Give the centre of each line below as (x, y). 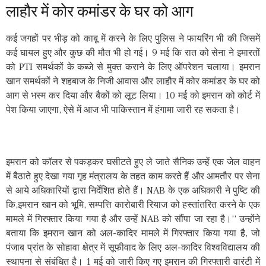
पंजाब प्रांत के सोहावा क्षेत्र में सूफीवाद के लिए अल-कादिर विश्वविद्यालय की (133, 247)
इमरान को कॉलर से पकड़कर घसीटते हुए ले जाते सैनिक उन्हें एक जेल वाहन (133, 162)
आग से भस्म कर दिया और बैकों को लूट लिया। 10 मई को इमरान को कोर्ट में (133, 95)
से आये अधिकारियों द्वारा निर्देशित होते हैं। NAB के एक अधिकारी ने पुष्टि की (133, 190)
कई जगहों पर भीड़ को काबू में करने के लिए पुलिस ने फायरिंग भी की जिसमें (133, 38)
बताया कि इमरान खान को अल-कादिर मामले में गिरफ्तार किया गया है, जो (133, 233)
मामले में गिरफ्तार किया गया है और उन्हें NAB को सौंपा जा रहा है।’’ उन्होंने (133, 219)
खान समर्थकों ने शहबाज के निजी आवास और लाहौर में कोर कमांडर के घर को (133, 81)
